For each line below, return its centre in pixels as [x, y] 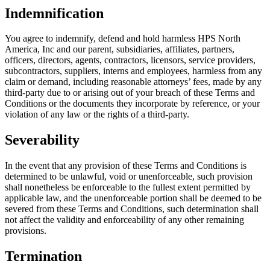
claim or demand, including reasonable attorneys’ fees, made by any [133, 82]
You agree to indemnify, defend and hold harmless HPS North [123, 39]
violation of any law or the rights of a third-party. [97, 115]
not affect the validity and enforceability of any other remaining [124, 220]
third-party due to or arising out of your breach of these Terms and [130, 93]
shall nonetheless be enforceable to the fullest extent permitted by [128, 187]
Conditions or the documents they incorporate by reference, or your [132, 104]
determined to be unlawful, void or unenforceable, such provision [129, 177]
